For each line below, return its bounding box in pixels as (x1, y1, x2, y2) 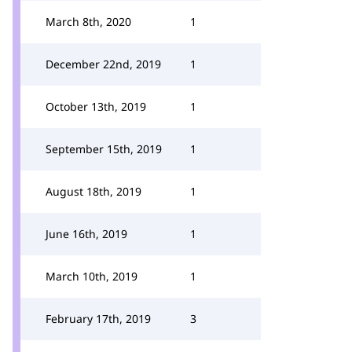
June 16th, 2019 (46, 226, 127, 241)
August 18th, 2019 (46, 184, 141, 199)
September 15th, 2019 (46, 141, 162, 156)
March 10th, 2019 (46, 269, 137, 284)
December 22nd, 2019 (46, 57, 161, 71)
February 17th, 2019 (46, 311, 151, 326)
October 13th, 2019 (46, 99, 146, 114)
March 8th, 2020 (46, 14, 131, 29)
